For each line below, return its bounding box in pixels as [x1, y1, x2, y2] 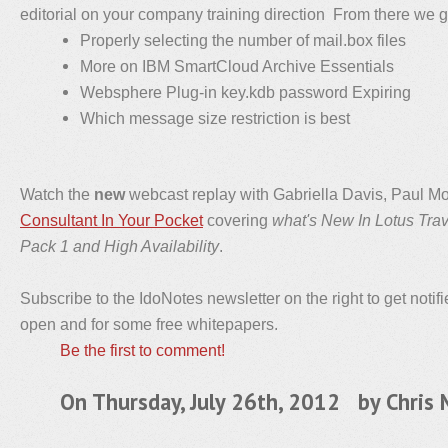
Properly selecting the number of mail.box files [80, 31, 406, 49]
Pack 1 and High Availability [20, 237, 219, 255]
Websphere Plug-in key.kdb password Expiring [80, 83, 411, 101]
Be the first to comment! [60, 341, 225, 359]
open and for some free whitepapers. [20, 315, 278, 333]
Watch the [20, 185, 94, 203]
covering [203, 211, 272, 229]
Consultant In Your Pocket [20, 211, 203, 229]
